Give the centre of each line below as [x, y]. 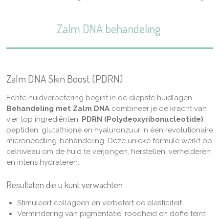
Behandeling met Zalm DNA [58, 109]
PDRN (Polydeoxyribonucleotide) [142, 119]
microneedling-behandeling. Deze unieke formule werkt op [109, 141]
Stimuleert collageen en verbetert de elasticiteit [99, 203]
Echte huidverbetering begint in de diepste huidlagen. [100, 98]
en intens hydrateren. [43, 162]
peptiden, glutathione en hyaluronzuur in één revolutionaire [109, 130]
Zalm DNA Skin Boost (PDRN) [64, 78]
